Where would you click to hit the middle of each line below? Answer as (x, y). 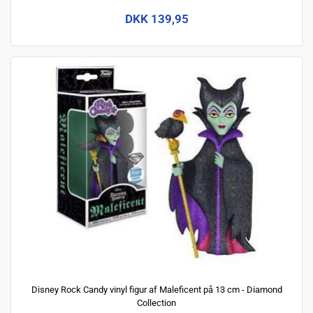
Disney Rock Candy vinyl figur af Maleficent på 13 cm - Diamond (156, 290)
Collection (156, 303)
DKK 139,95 (156, 19)
